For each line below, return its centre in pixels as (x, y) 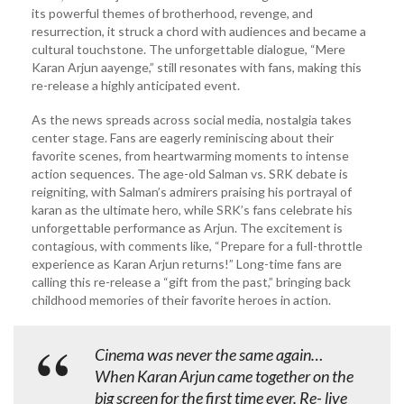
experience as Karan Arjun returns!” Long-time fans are (187, 263)
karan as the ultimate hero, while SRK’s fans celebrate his (192, 209)
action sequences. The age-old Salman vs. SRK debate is (190, 173)
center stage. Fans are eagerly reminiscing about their (183, 137)
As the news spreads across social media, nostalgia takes (192, 119)
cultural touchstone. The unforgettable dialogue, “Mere (188, 49)
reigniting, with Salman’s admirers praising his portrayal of (192, 191)
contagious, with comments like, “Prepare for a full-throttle (197, 245)
